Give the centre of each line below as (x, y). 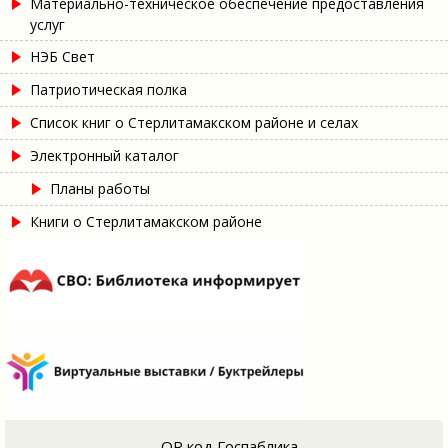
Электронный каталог (104, 155)
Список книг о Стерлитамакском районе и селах (194, 122)
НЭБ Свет (62, 56)
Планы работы (100, 188)
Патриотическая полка (108, 89)
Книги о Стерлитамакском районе (146, 221)
